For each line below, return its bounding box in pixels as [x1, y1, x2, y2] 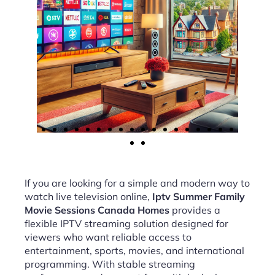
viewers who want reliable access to [25, 231, 192, 243]
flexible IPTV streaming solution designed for [25, 217, 228, 230]
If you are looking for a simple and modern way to [25, 177, 250, 189]
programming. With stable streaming [25, 258, 195, 270]
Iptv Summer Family [152, 190, 245, 203]
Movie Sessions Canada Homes [25, 204, 169, 216]
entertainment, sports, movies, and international [25, 244, 244, 257]
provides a [169, 204, 220, 216]
